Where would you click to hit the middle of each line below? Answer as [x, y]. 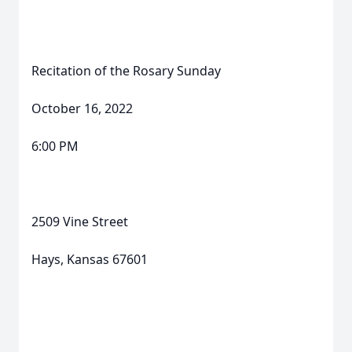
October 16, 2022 [82, 108]
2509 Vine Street [80, 222]
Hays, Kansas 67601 [90, 259]
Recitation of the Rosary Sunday [126, 71]
